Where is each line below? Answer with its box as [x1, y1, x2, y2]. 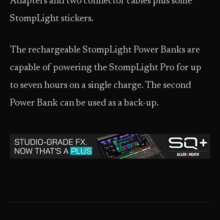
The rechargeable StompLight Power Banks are [10, 46, 200, 55]
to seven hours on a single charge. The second [10, 81, 191, 90]
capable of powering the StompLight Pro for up [10, 63, 201, 73]
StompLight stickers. [10, 14, 93, 24]
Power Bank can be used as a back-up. [10, 99, 159, 108]
